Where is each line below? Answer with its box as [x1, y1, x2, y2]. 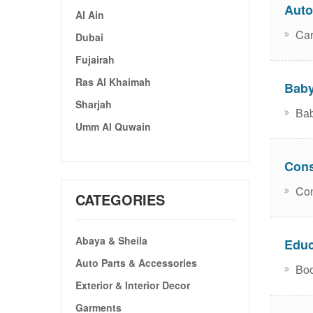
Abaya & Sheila [75, 233, 147, 247]
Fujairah [75, 52, 115, 66]
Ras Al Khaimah [75, 74, 151, 89]
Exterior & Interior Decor [75, 277, 190, 292]
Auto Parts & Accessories [75, 255, 197, 270]
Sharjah [75, 96, 112, 111]
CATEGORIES [75, 189, 165, 210]
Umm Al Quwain [75, 119, 151, 133]
